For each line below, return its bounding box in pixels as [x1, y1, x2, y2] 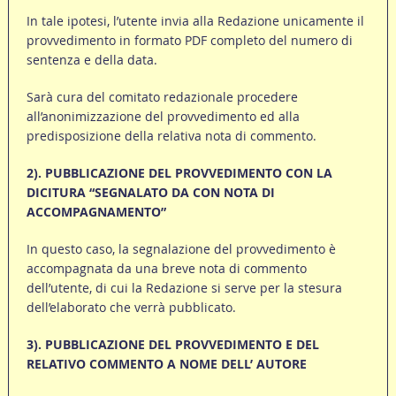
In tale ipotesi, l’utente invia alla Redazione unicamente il [26, 12, 364, 30]
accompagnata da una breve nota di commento [26, 260, 307, 278]
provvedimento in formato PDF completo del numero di [26, 32, 353, 49]
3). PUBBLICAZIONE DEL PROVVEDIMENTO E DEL [26, 336, 319, 354]
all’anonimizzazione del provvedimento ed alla [26, 108, 300, 126]
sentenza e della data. [26, 51, 157, 69]
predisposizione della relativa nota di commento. [26, 127, 316, 145]
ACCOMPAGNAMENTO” [26, 203, 166, 221]
